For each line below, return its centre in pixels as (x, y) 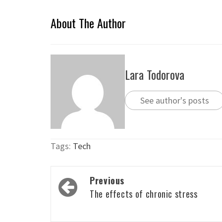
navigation (84, 195)
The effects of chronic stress (144, 194)
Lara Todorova (155, 75)
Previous (107, 180)
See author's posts (175, 101)
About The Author (88, 23)
